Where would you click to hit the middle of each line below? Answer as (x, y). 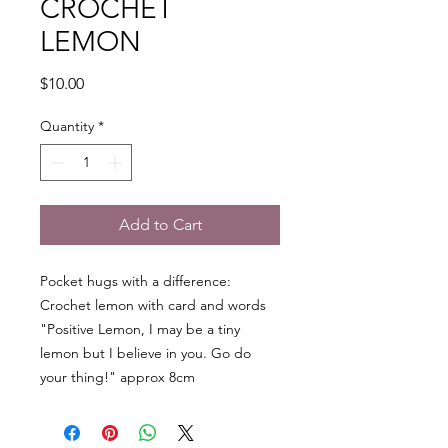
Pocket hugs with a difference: (135, 281)
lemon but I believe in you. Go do (145, 353)
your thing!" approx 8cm (117, 377)
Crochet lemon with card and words (153, 305)
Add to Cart (160, 224)
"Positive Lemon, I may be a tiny (140, 329)
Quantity (67, 126)
